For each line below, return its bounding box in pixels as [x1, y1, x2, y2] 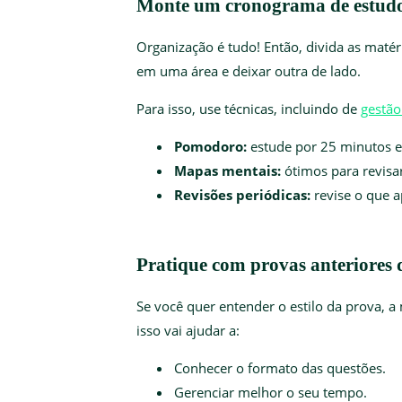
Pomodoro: [174, 136, 247, 155]
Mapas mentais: [174, 161, 281, 179]
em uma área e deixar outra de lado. [136, 61, 361, 80]
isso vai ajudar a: [136, 320, 240, 339]
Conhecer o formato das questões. [174, 358, 386, 377]
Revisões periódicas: [174, 185, 310, 204]
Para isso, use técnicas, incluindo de [136, 99, 361, 118]
